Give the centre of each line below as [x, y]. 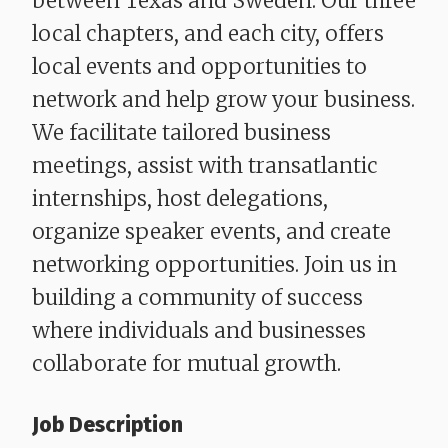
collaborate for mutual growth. [186, 364]
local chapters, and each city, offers [208, 34]
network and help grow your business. [223, 100]
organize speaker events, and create [211, 232]
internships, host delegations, [180, 199]
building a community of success [197, 298]
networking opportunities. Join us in [214, 265]
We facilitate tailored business [181, 133]
